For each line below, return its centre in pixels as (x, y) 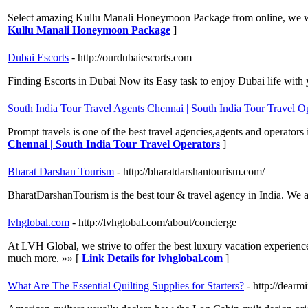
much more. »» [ (45, 258)
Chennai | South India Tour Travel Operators (114, 144)
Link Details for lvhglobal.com (152, 258)
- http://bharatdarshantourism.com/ (191, 172)
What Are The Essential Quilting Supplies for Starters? (126, 286)
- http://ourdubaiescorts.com (132, 58)
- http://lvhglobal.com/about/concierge (154, 223)
